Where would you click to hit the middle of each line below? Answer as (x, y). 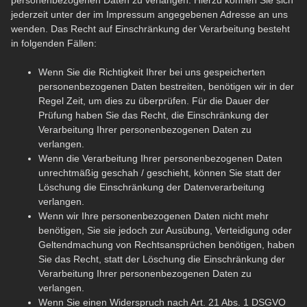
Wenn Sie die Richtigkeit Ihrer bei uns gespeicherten (152, 72)
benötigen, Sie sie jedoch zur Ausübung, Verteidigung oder (165, 231)
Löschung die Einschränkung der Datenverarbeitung (151, 187)
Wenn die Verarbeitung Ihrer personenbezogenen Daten (160, 159)
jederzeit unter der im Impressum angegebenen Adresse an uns (149, 15)
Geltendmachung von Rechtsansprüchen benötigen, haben (167, 245)
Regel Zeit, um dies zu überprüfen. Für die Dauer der (154, 101)
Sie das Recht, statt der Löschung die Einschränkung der (162, 259)
